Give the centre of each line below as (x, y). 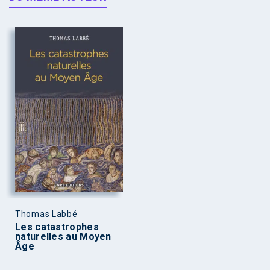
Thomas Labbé (46, 214)
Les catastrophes (57, 227)
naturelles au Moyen (63, 236)
